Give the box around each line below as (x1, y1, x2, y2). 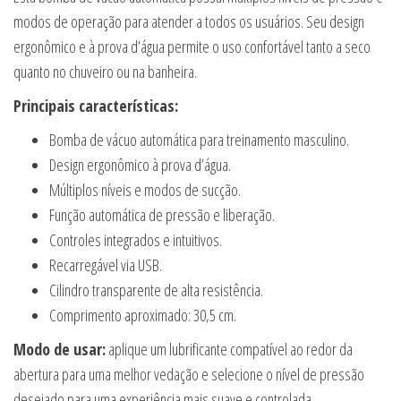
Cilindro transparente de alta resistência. (49, 279, 263, 301)
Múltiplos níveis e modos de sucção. (49, 179, 241, 200)
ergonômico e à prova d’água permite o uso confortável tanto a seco (13, 36, 371, 57)
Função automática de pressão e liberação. (49, 204, 275, 226)
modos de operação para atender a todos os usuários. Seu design (13, 11, 364, 32)
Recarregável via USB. (49, 254, 162, 276)
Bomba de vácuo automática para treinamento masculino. (49, 129, 349, 150)
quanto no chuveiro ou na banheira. (13, 61, 197, 82)
